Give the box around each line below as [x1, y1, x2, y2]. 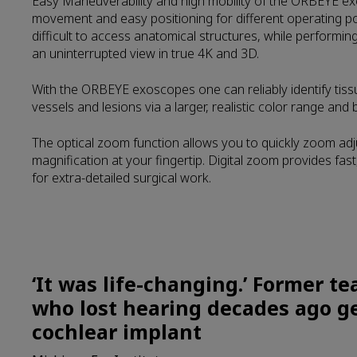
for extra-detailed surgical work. [32, 169, 211, 187]
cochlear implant [32, 318, 202, 346]
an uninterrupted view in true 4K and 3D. [32, 45, 259, 63]
